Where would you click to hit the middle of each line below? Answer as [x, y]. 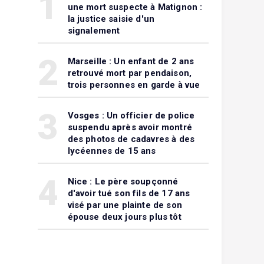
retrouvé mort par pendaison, [130, 73]
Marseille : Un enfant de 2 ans [131, 61]
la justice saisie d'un [111, 19]
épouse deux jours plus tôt [124, 217]
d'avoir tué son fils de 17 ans [129, 193]
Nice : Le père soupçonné [123, 181]
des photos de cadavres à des [131, 139]
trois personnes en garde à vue [134, 85]
